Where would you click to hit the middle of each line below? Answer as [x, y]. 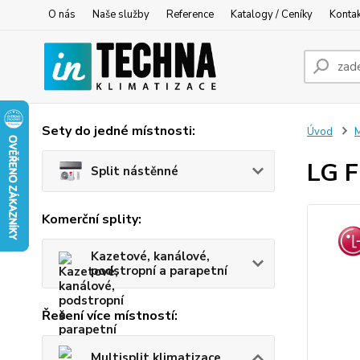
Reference [190, 14]
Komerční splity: [92, 220]
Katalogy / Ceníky [272, 14]
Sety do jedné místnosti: [119, 131]
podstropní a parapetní [159, 271]
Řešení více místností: [110, 316]
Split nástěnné [135, 172]
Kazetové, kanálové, [150, 257]
